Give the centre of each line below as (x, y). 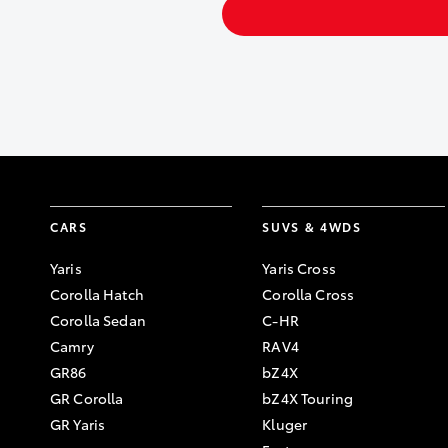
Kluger (285, 424)
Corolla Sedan (98, 320)
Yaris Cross (299, 268)
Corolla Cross (308, 294)
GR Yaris (78, 424)
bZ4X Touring (308, 398)
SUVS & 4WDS (312, 226)
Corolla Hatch (97, 294)
